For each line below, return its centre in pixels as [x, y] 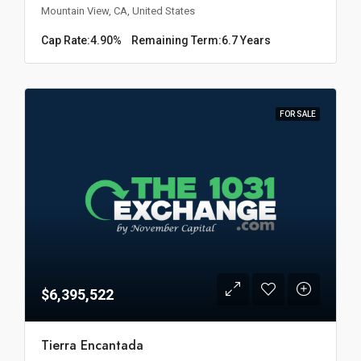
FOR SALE [298, 114]
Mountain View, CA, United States [118, 10]
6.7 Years [246, 40]
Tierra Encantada [92, 345]
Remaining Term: [176, 40]
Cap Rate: [66, 40]
